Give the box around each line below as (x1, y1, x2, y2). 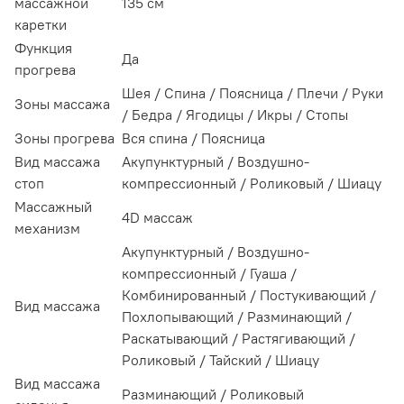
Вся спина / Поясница (122, 129, 265, 148)
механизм (14, 219, 80, 238)
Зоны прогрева (14, 129, 115, 148)
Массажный (14, 197, 92, 216)
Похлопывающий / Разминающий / (122, 308, 352, 326)
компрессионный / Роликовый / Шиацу (122, 174, 381, 193)
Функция (14, 39, 72, 58)
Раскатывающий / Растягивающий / (122, 329, 355, 348)
